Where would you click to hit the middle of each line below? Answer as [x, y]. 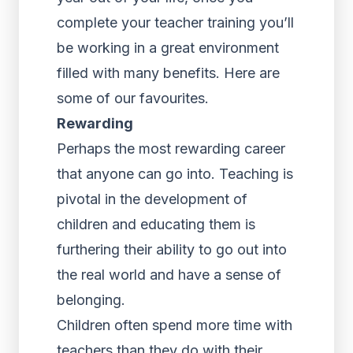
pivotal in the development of [152, 199]
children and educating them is [156, 224]
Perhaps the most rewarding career [171, 149]
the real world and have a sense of [169, 275]
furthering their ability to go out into [172, 249]
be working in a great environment [168, 48]
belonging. [91, 300]
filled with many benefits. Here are [168, 73]
